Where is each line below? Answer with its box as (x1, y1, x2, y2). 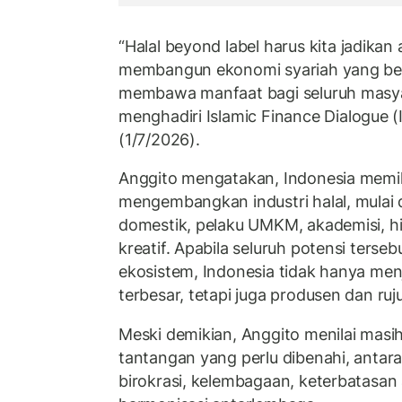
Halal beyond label (124, 36, 260, 56)
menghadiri (118, 106, 206, 126)
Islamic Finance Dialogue (205, 106, 389, 126)
